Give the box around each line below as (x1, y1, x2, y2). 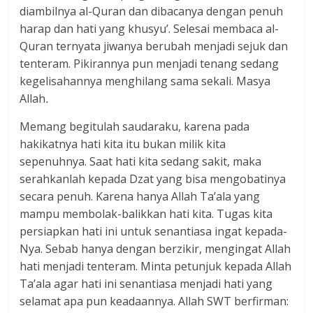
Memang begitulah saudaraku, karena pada (20, 118, 250, 134)
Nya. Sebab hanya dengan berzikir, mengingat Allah (20, 240, 291, 256)
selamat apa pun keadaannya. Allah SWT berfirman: (20, 293, 289, 309)
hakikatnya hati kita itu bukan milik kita (20, 136, 226, 152)
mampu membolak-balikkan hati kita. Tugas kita (20, 205, 273, 221)
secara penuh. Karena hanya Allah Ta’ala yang (20, 188, 261, 204)
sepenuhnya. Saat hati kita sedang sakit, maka (20, 153, 262, 169)
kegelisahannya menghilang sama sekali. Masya (20, 73, 271, 89)
